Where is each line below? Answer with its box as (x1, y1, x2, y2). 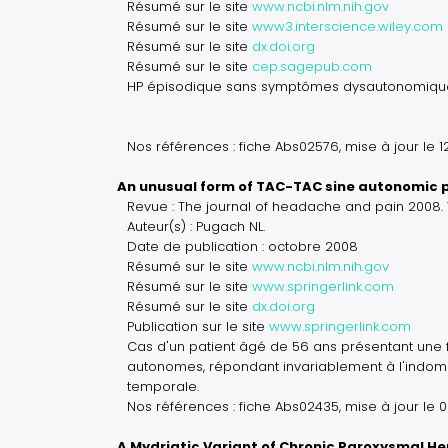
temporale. (127, 377, 199, 396)
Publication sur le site (127, 317, 269, 336)
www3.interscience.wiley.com (252, 17, 443, 36)
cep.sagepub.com (252, 57, 372, 76)
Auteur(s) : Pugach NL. (127, 217, 265, 236)
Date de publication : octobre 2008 (127, 237, 358, 256)
